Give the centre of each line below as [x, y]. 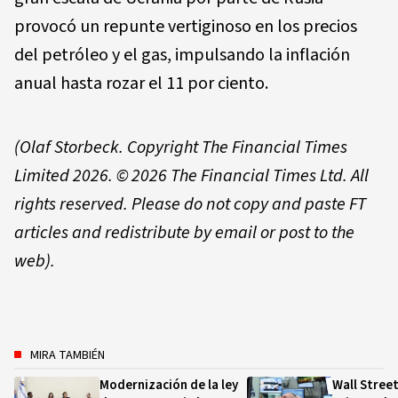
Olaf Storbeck [69, 147]
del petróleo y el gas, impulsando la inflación [182, 55]
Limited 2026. [65, 175]
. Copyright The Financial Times [233, 147]
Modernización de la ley [169, 385]
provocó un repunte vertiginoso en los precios [186, 26]
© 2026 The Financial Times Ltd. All [243, 175]
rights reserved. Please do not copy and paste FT [190, 204]
